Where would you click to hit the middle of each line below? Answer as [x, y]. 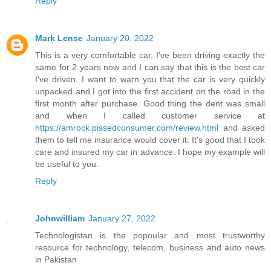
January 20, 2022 [120, 38]
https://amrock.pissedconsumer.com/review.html [127, 128]
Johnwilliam [60, 219]
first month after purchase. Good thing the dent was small [150, 104]
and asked [242, 128]
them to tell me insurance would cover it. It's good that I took [150, 140]
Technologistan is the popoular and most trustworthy [150, 236]
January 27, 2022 [122, 219]
